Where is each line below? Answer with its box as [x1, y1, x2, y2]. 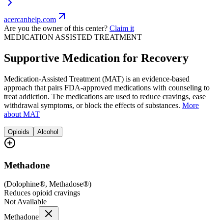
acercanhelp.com [4, 15, 56, 24]
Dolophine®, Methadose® [6, 180, 89, 189]
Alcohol [37, 128, 58, 136]
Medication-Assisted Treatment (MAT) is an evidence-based [4, 74, 190, 83]
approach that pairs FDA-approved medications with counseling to [4, 83, 210, 92]
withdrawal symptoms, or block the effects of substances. [4, 101, 180, 110]
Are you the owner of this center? [4, 24, 108, 33]
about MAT [4, 110, 40, 118]
